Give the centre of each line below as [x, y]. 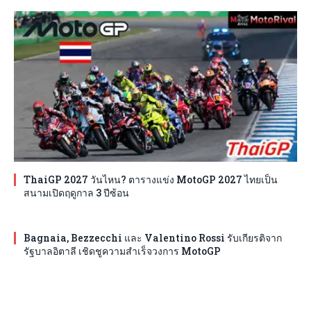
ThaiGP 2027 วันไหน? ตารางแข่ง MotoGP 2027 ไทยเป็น [151, 179]
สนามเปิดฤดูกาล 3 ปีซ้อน [76, 192]
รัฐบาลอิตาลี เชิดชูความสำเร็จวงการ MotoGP [122, 251]
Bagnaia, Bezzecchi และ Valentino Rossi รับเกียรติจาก [153, 237]
